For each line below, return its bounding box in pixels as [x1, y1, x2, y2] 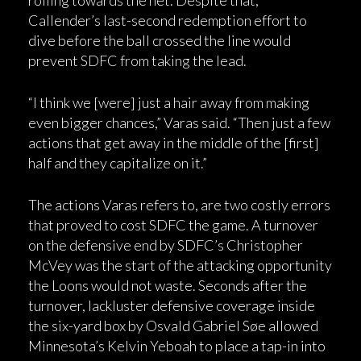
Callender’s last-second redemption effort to [28, 10, 307, 29]
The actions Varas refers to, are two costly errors [28, 195, 330, 214]
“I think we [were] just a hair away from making [28, 93, 309, 111]
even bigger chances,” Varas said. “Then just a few [28, 113, 330, 131]
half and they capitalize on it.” [28, 153, 207, 172]
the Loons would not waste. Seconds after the [28, 276, 307, 294]
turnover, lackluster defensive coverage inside [28, 296, 315, 314]
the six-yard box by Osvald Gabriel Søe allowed [28, 316, 318, 334]
